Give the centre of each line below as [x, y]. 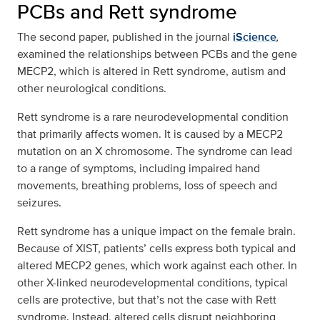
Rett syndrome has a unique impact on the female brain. [156, 231]
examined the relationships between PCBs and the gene [157, 54]
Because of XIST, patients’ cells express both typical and [156, 249]
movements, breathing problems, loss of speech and [147, 186]
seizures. [39, 203]
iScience [255, 37]
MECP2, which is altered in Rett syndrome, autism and [151, 71]
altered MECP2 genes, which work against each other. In [157, 266]
